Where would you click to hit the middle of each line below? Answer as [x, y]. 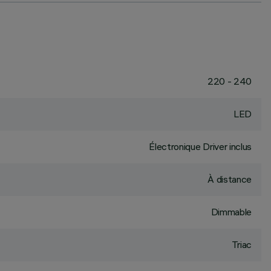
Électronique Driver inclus [200, 146]
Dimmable [231, 212]
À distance [230, 179]
